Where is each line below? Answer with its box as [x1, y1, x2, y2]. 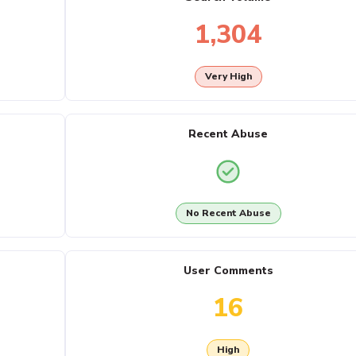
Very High [204, 70, 252, 83]
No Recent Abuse [185, 207, 271, 220]
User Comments [183, 263, 273, 278]
